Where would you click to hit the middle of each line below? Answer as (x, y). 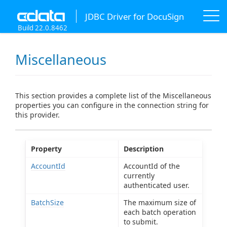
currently (139, 176)
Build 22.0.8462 (43, 28)
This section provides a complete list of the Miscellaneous (113, 96)
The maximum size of (160, 203)
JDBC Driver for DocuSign (134, 16)
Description (144, 149)
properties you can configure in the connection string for (112, 105)
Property (46, 149)
